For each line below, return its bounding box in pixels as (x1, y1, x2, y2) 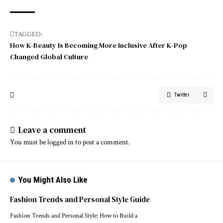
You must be (10, 137, 47, 147)
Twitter (174, 91, 190, 98)
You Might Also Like (18, 174, 88, 185)
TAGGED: (14, 29, 42, 39)
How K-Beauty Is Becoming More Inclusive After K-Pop (10, 40, 187, 50)
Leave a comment (18, 123, 86, 136)
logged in (47, 137, 74, 147)
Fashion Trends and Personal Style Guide (10, 194, 150, 205)
